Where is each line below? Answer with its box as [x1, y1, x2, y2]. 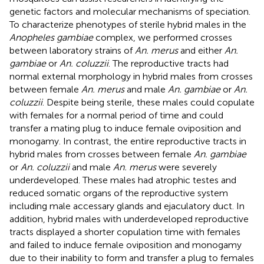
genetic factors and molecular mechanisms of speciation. [9, 5, 250, 17]
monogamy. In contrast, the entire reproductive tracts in [9, 135, 246, 147]
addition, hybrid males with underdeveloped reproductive [9, 213, 249, 225]
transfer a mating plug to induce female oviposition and [9, 122, 241, 134]
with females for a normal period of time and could [9, 109, 223, 121]
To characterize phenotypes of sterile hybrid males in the [9, 18, 246, 30]
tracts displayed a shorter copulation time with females [9, 226, 240, 237]
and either [178, 44, 225, 56]
